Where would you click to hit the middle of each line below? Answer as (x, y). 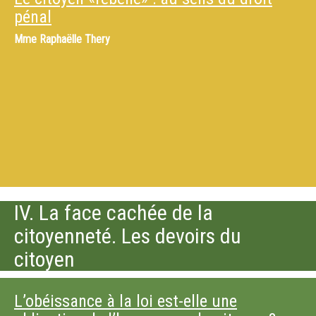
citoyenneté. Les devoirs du (128, 236)
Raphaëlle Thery (75, 39)
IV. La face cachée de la (114, 213)
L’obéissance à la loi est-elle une (126, 301)
